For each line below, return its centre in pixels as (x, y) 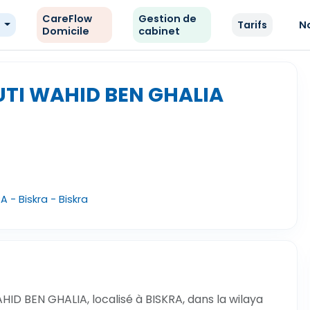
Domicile (65, 31)
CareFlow (67, 19)
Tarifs (253, 25)
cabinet (159, 31)
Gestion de (168, 19)
